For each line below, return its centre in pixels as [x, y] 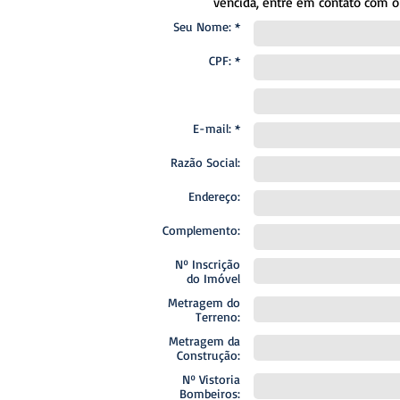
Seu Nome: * [207, 26]
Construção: [208, 355]
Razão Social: [205, 162]
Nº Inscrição [208, 264]
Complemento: [201, 230]
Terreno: [218, 317]
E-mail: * [217, 128]
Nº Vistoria [211, 379]
